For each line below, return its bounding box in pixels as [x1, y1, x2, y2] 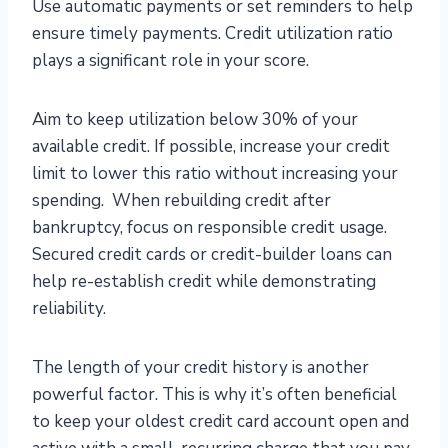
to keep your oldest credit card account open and [32, 410, 409, 434]
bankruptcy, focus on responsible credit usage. [32, 216, 387, 240]
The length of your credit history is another [32, 356, 369, 380]
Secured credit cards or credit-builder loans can [32, 243, 392, 267]
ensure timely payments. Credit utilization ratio [32, 22, 393, 46]
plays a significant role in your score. [32, 49, 313, 73]
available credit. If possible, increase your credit [32, 135, 390, 159]
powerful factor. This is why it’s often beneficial [32, 383, 397, 407]
